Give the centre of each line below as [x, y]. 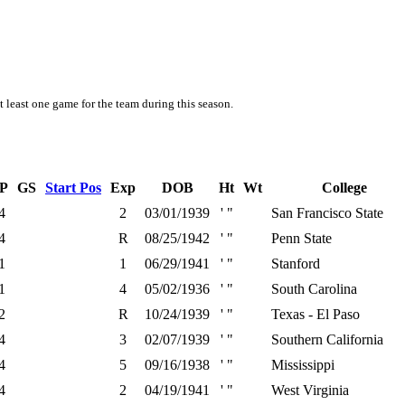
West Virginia [310, 390]
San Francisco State [327, 213]
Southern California [327, 339]
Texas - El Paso [316, 314]
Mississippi [303, 365]
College [344, 188]
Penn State [301, 238]
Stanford [296, 264]
